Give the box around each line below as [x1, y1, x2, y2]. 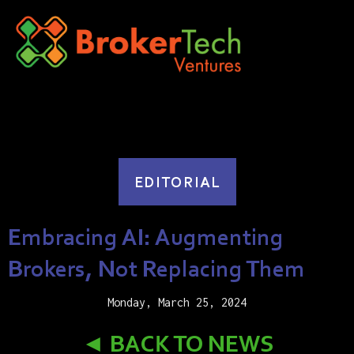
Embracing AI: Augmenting [8, 222, 284, 251]
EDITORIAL [134, 172, 220, 191]
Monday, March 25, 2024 [107, 296, 247, 309]
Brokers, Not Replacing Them [8, 254, 305, 283]
